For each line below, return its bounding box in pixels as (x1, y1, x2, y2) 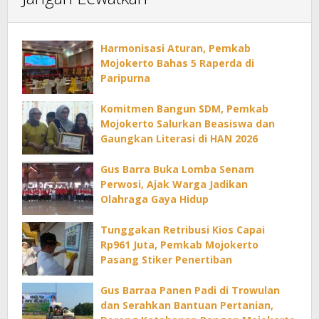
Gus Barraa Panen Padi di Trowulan (100, 283, 280, 298)
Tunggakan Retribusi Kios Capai (100, 223, 265, 237)
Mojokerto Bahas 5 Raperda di (100, 56, 254, 70)
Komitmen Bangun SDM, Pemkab (100, 102, 268, 116)
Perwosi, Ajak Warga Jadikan (100, 177, 248, 192)
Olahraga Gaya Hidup (100, 192, 209, 206)
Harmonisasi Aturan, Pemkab (100, 41, 251, 56)
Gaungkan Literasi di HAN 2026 (100, 132, 258, 146)
